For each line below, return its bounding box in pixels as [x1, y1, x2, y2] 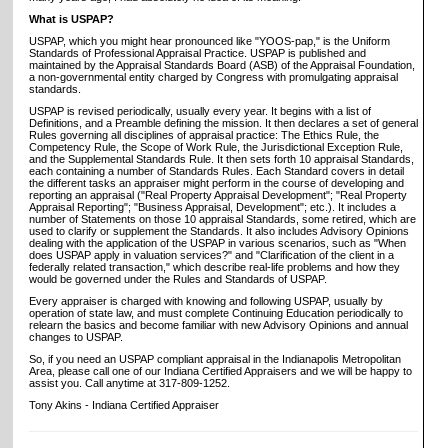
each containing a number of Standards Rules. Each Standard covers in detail [29, 165, 404, 177]
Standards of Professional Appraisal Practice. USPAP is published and [29, 47, 366, 59]
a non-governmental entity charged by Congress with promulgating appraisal [29, 71, 398, 83]
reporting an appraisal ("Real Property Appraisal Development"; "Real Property [29, 189, 407, 201]
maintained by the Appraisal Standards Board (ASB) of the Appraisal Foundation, [29, 59, 415, 71]
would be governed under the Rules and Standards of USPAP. [29, 273, 327, 285]
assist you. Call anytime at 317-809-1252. [29, 377, 230, 389]
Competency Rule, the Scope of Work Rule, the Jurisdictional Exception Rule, [29, 141, 403, 153]
